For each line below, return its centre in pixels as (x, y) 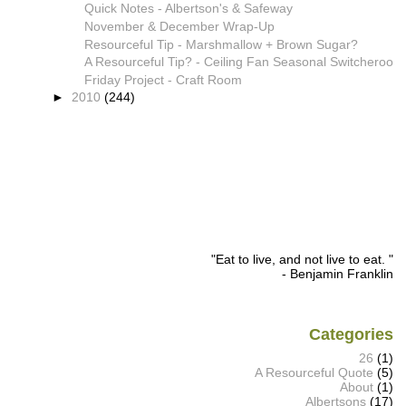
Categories (351, 334)
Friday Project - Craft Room (163, 79)
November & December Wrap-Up (179, 27)
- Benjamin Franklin (337, 273)
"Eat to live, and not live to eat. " (302, 259)
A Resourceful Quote (314, 373)
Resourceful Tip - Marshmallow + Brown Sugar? (221, 44)
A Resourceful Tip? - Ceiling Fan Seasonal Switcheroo (238, 62)
